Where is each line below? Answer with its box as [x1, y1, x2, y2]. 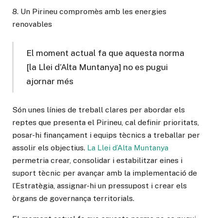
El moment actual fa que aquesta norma [26, 48, 185, 58]
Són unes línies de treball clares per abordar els [12, 105, 185, 114]
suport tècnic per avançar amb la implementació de [12, 168, 197, 178]
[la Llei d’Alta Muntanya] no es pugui [26, 62, 168, 73]
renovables [12, 19, 52, 29]
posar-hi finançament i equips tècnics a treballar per [12, 130, 200, 140]
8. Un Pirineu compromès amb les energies [12, 6, 166, 16]
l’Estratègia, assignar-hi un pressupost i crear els [12, 181, 187, 190]
